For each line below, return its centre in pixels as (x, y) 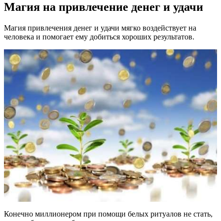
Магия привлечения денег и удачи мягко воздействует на (100, 28)
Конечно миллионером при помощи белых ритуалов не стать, (108, 214)
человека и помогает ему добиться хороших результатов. (99, 37)
